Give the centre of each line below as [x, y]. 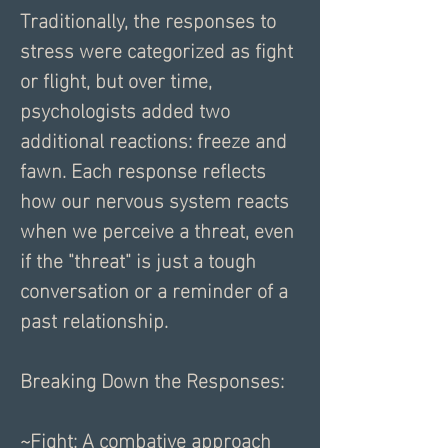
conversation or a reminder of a [154, 288]
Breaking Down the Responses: [152, 378]
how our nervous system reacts [154, 198]
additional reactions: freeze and [153, 138]
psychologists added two [125, 108]
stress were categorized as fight [156, 48]
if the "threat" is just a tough [138, 258]
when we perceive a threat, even [157, 228]
